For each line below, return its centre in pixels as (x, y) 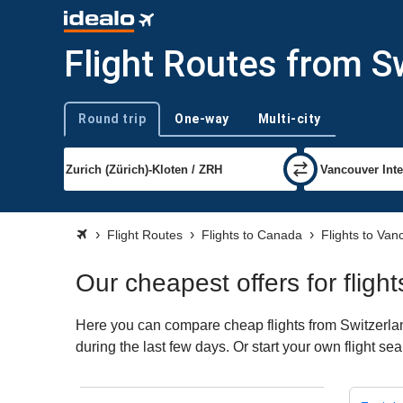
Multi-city (289, 118)
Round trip (112, 118)
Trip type (86, 126)
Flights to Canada (252, 235)
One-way (202, 118)
